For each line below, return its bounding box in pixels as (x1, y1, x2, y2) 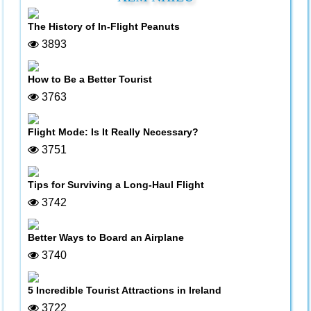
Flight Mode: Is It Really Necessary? (28, 126, 199, 137)
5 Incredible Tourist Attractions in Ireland (28, 285, 221, 296)
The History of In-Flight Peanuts (28, 21, 180, 32)
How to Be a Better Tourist (28, 74, 152, 85)
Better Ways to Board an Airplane (28, 232, 184, 243)
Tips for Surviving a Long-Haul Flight (28, 179, 204, 190)
